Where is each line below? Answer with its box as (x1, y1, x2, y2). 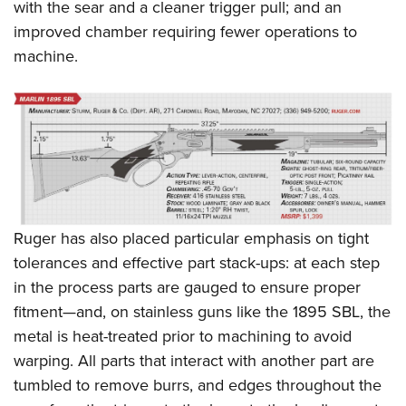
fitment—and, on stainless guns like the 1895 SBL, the (14, 299, 391, 323)
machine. (14, 44, 78, 68)
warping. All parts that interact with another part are (14, 348, 374, 372)
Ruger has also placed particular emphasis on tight (14, 226, 369, 249)
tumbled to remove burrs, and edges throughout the (14, 372, 382, 396)
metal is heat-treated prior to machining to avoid (14, 324, 352, 347)
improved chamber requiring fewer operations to (14, 20, 357, 43)
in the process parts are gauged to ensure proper (14, 275, 361, 298)
